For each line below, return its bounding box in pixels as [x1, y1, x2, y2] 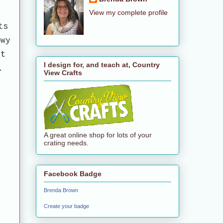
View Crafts [44, 69, 82, 77]
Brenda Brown [44, 187, 78, 193]
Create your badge [44, 203, 89, 209]
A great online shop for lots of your [44, 131, 152, 139]
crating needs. [44, 139, 89, 147]
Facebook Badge [44, 169, 102, 178]
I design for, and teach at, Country [44, 61, 160, 69]
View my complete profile [89, 8, 168, 16]
